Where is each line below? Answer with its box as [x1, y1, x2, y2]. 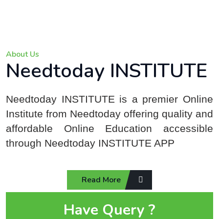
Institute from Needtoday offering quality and [6, 108, 213, 120]
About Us [6, 49, 39, 60]
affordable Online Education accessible [6, 123, 213, 134]
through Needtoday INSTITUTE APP [6, 137, 175, 149]
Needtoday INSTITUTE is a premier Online [6, 93, 213, 105]
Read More [82, 175, 123, 185]
